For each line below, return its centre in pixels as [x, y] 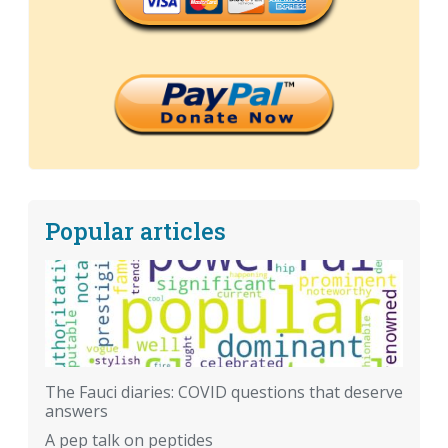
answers [76, 411]
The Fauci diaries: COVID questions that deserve [224, 392]
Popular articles [135, 230]
